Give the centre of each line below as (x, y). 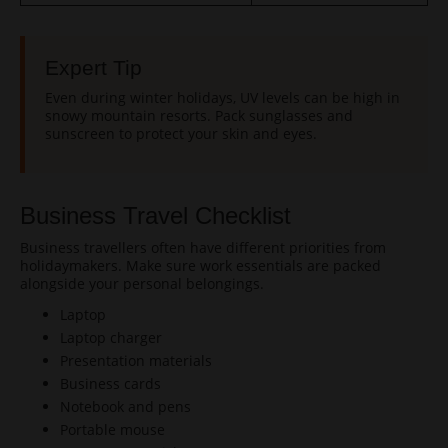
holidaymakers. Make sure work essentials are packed (200, 265)
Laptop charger (111, 337)
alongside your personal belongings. (142, 283)
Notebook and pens (125, 406)
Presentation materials (136, 360)
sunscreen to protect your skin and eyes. (181, 133)
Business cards (110, 383)
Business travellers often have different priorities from (203, 247)
